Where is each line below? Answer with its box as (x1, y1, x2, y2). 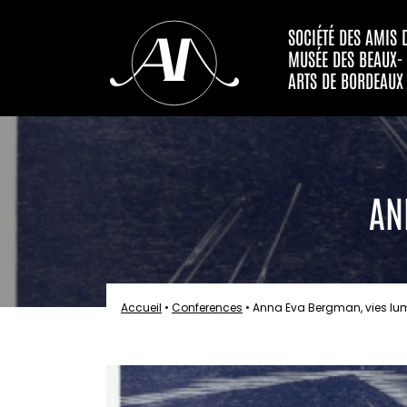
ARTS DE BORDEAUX (288, 68, 403, 92)
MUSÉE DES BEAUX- (288, 46, 403, 70)
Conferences (172, 300, 243, 315)
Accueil (121, 300, 162, 315)
